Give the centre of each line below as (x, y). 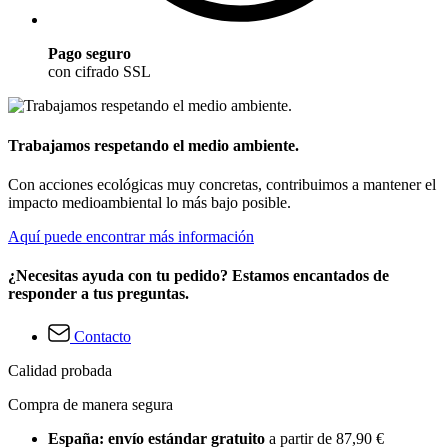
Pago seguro (89, 54)
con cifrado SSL (99, 72)
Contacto (102, 337)
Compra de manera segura (90, 405)
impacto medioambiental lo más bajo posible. (149, 202)
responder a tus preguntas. (98, 294)
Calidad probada (60, 371)
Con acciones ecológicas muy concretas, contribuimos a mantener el (222, 184)
